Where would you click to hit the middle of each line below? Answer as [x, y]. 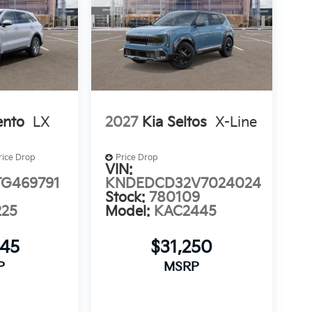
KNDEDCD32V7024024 [183, 184]
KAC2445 [185, 212]
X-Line [236, 122]
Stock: [127, 198]
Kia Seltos [174, 122]
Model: [129, 212]
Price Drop [136, 158]
